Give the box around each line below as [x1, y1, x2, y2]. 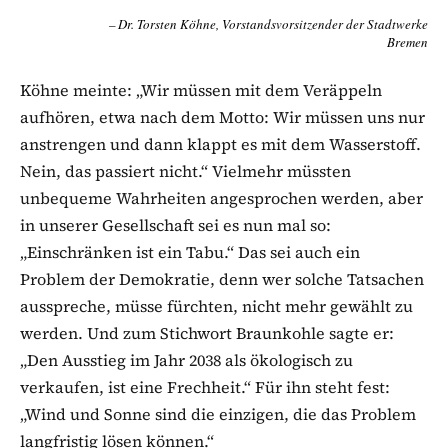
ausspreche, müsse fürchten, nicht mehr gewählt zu [20, 294, 413, 317]
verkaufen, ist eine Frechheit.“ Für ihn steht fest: [20, 375, 390, 398]
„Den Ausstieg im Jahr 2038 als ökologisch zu [20, 348, 353, 371]
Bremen [387, 32, 428, 51]
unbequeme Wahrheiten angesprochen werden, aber [20, 186, 423, 209]
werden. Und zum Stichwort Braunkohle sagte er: [20, 321, 394, 344]
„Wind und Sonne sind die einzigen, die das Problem [20, 402, 416, 425]
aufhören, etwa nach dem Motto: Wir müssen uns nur [20, 105, 425, 128]
